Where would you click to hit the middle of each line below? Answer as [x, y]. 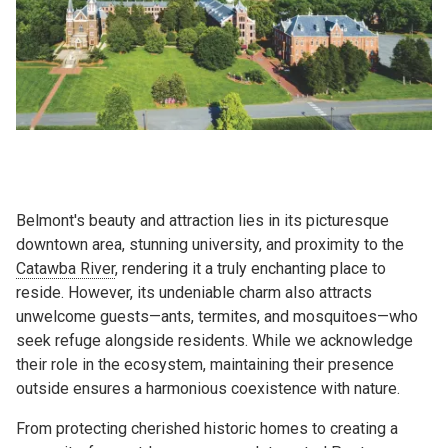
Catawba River [65, 269]
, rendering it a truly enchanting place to [250, 269]
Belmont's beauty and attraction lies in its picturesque [202, 221]
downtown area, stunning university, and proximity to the [210, 245]
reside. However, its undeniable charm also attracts [194, 293]
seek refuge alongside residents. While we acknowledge [214, 341]
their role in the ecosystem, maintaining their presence [205, 365]
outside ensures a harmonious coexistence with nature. [208, 389]
